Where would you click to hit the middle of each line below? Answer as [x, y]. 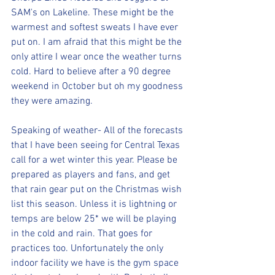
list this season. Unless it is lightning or [95, 204]
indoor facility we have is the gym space [96, 263]
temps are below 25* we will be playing [95, 219]
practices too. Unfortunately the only [88, 248]
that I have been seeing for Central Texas [97, 145]
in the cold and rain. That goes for [83, 234]
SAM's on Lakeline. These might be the [94, 13]
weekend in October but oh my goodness [98, 86]
